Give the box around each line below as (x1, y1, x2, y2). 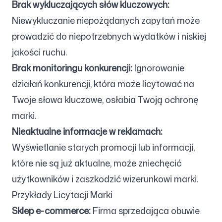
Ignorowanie (132, 61, 184, 74)
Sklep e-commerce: (12, 204, 91, 217)
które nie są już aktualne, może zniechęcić (12, 157, 181, 169)
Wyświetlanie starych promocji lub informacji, (12, 141, 195, 154)
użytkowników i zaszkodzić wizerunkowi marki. (12, 172, 198, 185)
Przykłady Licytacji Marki (12, 188, 112, 201)
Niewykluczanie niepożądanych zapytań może (12, 14, 200, 27)
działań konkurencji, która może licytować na (12, 77, 194, 90)
